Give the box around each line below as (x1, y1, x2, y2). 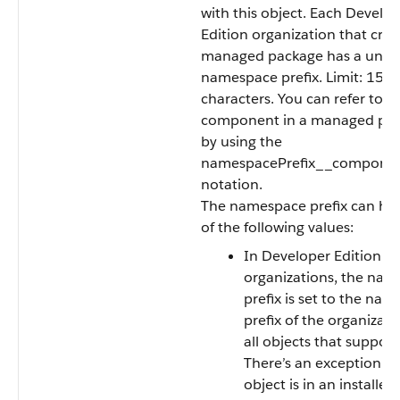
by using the (201, 132, 282, 151)
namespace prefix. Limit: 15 (201, 68, 384, 87)
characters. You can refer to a (201, 89, 395, 108)
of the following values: (201, 218, 354, 237)
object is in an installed (244, 375, 396, 394)
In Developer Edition (244, 246, 381, 265)
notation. (201, 175, 262, 194)
